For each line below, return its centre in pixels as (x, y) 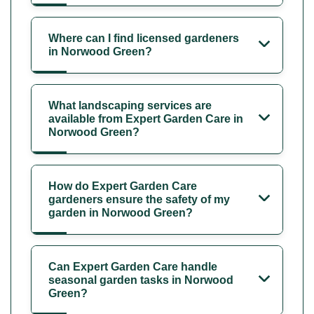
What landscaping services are (130, 105)
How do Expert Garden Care (123, 186)
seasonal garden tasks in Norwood (141, 280)
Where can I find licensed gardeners (144, 38)
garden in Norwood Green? (121, 212)
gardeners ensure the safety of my (139, 199)
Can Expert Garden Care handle (133, 266)
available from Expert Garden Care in (146, 118)
